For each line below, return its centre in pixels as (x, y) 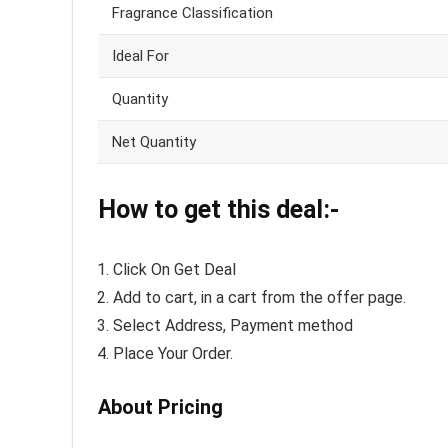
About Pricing (160, 407)
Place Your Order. (173, 354)
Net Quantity (154, 142)
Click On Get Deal (174, 270)
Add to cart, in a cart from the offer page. (259, 298)
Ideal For (140, 56)
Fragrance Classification (192, 13)
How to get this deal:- (218, 210)
